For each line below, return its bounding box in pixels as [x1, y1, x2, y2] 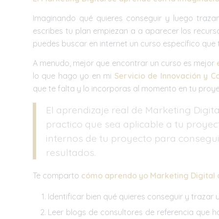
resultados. [46, 146, 96, 159]
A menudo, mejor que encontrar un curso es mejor [33, 58, 217, 68]
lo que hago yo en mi [33, 70, 114, 81]
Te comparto [33, 171, 81, 181]
